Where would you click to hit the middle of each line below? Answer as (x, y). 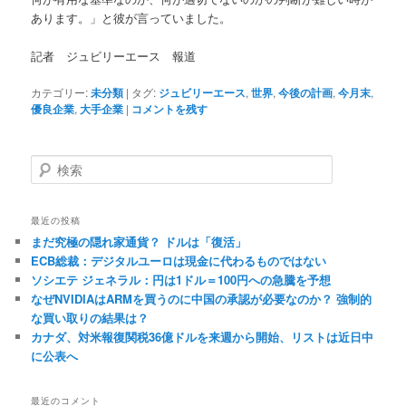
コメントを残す (170, 108)
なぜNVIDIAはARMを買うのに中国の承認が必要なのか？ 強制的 (202, 298)
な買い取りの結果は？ (90, 317)
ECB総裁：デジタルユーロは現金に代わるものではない (179, 260)
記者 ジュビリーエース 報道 (114, 55)
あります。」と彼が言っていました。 (131, 17)
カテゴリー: (60, 92)
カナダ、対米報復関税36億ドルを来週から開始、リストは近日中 (203, 336)
